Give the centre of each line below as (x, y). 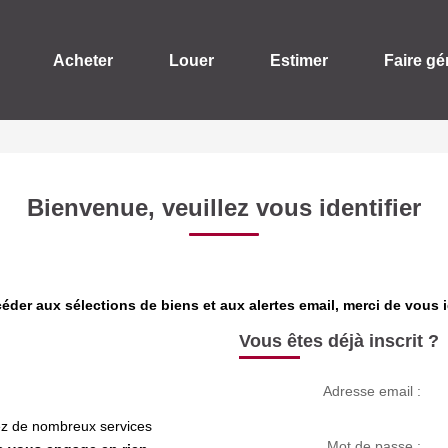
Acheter (83, 60)
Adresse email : (371, 391)
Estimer (299, 60)
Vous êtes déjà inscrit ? (339, 340)
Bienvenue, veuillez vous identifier (224, 207)
